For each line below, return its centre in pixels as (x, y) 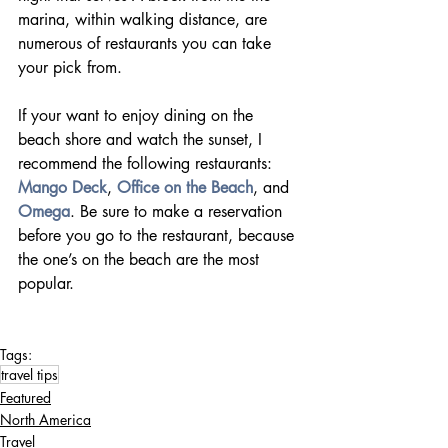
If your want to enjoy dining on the (138, 116)
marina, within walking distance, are (145, 20)
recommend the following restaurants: (147, 164)
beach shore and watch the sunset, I (142, 140)
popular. (71, 284)
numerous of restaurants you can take (147, 44)
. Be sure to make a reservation (178, 212)
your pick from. (70, 68)
